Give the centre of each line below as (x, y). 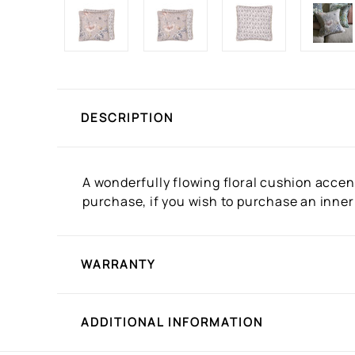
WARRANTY (118, 264)
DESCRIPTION (127, 118)
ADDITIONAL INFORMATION (172, 322)
